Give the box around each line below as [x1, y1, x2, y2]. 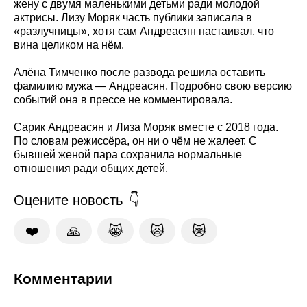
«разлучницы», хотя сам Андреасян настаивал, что [14, 25, 274, 37]
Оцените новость [14, 192, 123, 208]
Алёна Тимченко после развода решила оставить [14, 66, 265, 78]
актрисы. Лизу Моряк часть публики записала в [14, 11, 252, 23]
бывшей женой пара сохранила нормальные [14, 148, 242, 160]
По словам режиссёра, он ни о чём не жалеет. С [14, 134, 257, 147]
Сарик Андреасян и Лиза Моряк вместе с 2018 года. [14, 121, 278, 133]
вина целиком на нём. [14, 38, 124, 51]
